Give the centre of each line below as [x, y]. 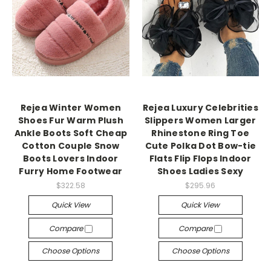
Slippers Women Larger [201, 121]
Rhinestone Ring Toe [201, 133]
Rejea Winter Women [70, 108]
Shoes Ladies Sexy [201, 171]
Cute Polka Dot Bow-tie [200, 146]
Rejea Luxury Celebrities [200, 108]
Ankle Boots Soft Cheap [70, 133]
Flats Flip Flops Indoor [200, 159]
